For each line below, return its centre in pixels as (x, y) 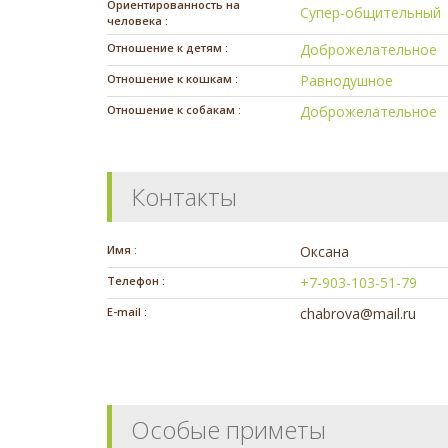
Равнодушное (347, 81)
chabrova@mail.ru (358, 314)
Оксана (325, 252)
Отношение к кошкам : (172, 79)
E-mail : (127, 312)
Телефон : (136, 281)
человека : (137, 21)
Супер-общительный (371, 13)
